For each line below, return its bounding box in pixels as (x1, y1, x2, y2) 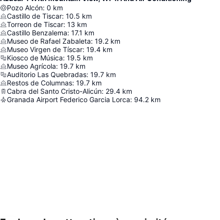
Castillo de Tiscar (7, 12, 62, 20)
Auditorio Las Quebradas (7, 70, 86, 79)
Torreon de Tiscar (7, 20, 63, 28)
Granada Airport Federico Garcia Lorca (7, 95, 130, 104)
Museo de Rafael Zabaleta (7, 37, 91, 45)
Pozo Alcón (7, 3, 43, 12)
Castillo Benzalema (7, 28, 67, 37)
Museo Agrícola (7, 62, 56, 70)
